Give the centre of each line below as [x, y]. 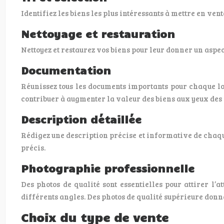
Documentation [66, 70]
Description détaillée [81, 119]
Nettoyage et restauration [98, 33]
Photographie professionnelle [108, 168]
